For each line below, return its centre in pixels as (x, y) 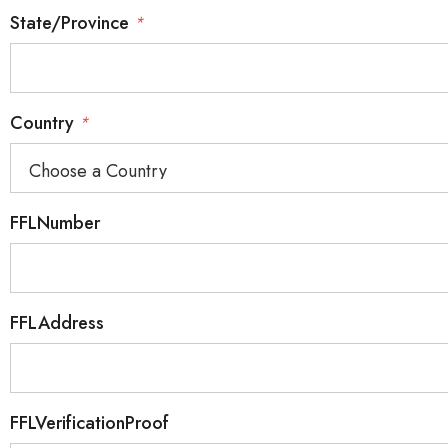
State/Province (72, 23)
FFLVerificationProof (89, 423)
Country (44, 123)
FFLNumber (55, 223)
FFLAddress (57, 323)
